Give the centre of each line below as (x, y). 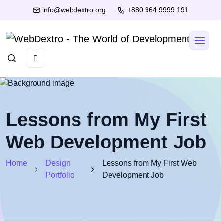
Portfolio (60, 175)
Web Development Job (106, 142)
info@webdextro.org (74, 10)
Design (58, 163)
